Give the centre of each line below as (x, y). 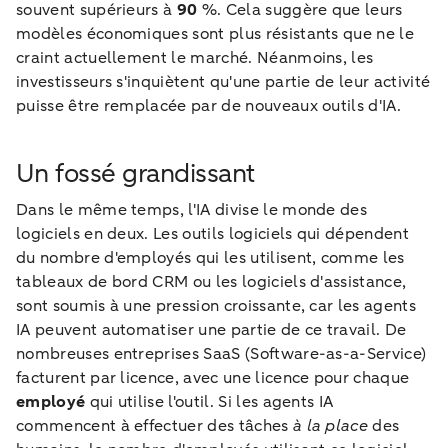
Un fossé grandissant (135, 173)
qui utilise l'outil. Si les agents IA (211, 401)
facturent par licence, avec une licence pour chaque (213, 377)
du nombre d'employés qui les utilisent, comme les (210, 257)
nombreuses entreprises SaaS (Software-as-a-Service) (221, 353)
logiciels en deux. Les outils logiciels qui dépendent (212, 233)
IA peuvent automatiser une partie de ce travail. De (211, 329)
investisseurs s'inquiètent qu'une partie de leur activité (223, 81)
